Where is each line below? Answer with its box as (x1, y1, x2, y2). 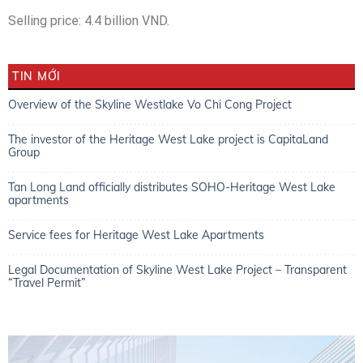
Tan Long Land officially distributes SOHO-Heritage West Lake (8, 179, 335, 194)
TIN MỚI (12, 68, 61, 83)
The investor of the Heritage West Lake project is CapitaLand (8, 131, 328, 147)
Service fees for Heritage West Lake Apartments (8, 227, 264, 242)
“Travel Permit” (8, 275, 86, 290)
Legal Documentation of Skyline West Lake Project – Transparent (8, 262, 347, 277)
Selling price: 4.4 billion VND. (8, 12, 169, 28)
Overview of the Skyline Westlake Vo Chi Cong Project (8, 96, 292, 112)
